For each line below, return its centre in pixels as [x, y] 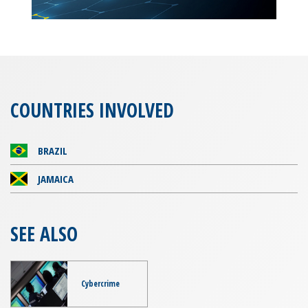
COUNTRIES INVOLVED [92, 110]
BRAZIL [53, 150]
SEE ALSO [44, 233]
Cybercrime [101, 283]
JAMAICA [56, 178]
